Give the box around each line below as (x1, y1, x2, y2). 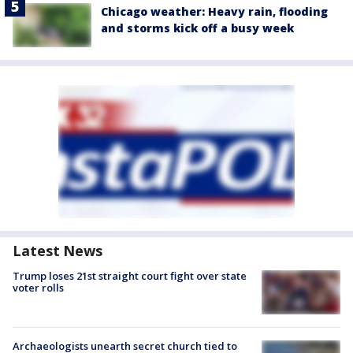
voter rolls (13, 280, 64, 295)
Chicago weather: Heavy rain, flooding (101, 3, 328, 19)
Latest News (13, 240, 102, 260)
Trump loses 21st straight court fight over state (13, 268, 247, 283)
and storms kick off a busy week (101, 20, 294, 35)
